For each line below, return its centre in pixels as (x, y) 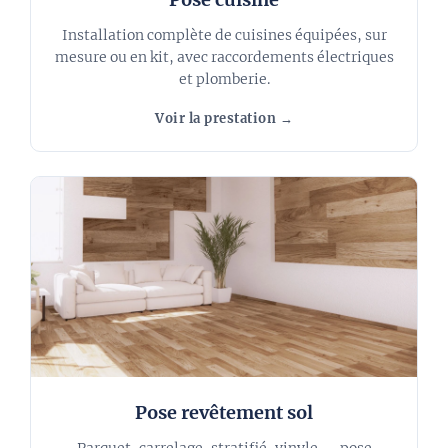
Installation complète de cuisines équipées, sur (224, 34)
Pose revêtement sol (224, 412)
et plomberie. (224, 78)
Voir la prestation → (224, 118)
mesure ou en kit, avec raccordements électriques (224, 56)
